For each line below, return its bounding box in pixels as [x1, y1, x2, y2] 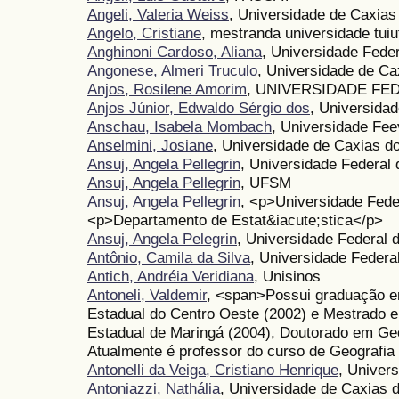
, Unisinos [254, 267, 321, 286]
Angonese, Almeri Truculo [87, 61, 257, 80]
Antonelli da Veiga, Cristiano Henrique [87, 361, 338, 379]
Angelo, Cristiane [87, 24, 201, 43]
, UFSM [240, 174, 291, 192]
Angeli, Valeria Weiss [87, 5, 229, 24]
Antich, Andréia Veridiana [87, 267, 254, 286]
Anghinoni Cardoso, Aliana [87, 43, 262, 61]
